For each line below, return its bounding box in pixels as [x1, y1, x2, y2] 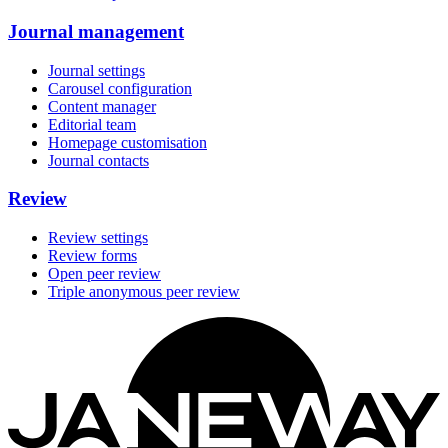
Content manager [48, 97, 156, 115]
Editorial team [48, 115, 136, 133]
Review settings [48, 229, 148, 247]
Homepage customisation [48, 133, 207, 151]
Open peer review [48, 265, 161, 283]
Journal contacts [48, 151, 149, 169]
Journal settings [48, 61, 145, 79]
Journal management [8, 21, 184, 43]
